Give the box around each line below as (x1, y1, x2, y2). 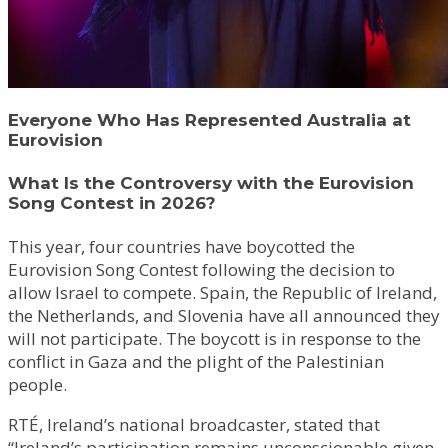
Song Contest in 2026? (8, 192, 216, 213)
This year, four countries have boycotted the (8, 235, 355, 259)
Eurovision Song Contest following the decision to (8, 258, 395, 282)
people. (8, 373, 67, 397)
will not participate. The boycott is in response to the (8, 327, 421, 351)
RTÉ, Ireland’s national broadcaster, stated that (8, 413, 380, 437)
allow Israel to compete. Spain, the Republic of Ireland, (8, 281, 437, 305)
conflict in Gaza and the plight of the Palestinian (8, 350, 384, 374)
